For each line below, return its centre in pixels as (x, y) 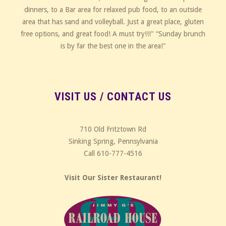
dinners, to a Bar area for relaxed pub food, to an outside (113, 10)
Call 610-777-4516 (113, 154)
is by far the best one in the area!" (113, 46)
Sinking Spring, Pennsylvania (113, 142)
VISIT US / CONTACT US (113, 97)
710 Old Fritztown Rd (113, 129)
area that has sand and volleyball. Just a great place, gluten (113, 22)
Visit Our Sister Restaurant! (113, 178)
